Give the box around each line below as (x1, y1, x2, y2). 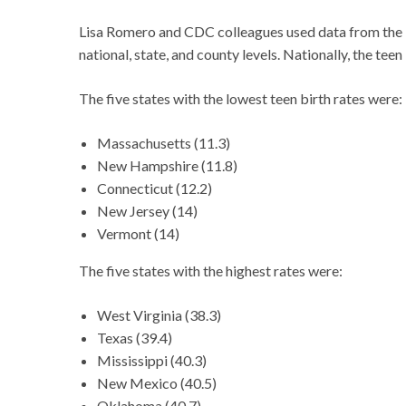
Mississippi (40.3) (97, 352, 207, 370)
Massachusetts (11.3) (97, 134, 230, 152)
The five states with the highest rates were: (79, 262, 343, 280)
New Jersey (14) (97, 202, 198, 220)
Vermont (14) (97, 225, 179, 243)
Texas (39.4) (97, 329, 172, 347)
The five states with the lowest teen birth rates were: (79, 90, 402, 108)
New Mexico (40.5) (97, 374, 217, 392)
